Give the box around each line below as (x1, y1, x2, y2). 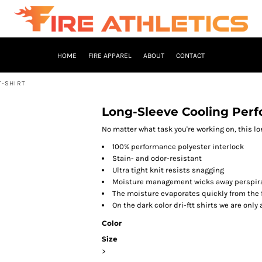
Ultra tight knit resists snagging (112, 166, 224, 174)
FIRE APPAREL (88, 51, 132, 60)
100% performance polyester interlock (112, 142, 244, 151)
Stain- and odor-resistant (112, 154, 202, 163)
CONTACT (176, 51, 205, 60)
